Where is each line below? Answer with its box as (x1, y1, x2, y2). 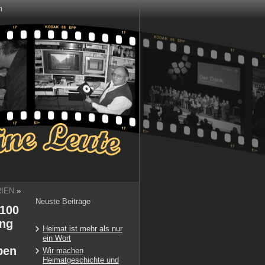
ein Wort (43, 234, 71, 243)
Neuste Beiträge (35, 197, 91, 206)
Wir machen (43, 246, 83, 255)
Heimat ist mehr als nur (43, 224, 122, 233)
